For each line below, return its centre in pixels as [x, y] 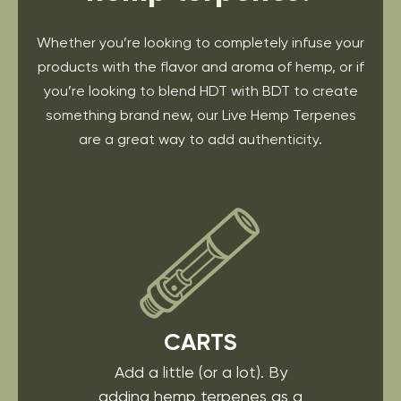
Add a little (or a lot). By [200, 372]
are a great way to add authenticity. [200, 140]
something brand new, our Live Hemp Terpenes [200, 115]
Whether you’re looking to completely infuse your [200, 43]
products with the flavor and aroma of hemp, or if [200, 67]
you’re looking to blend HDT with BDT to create [200, 91]
